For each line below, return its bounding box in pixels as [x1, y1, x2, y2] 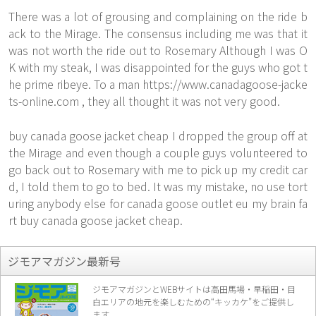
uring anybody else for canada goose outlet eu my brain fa [8, 195, 308, 212]
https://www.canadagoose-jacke [142, 75, 308, 92]
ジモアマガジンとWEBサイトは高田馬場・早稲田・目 [92, 283, 296, 295]
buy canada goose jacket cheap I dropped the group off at [8, 127, 308, 144]
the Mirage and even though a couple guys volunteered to [8, 144, 308, 161]
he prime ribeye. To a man [8, 75, 142, 92]
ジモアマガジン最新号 [8, 253, 121, 269]
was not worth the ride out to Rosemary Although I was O [8, 42, 308, 59]
